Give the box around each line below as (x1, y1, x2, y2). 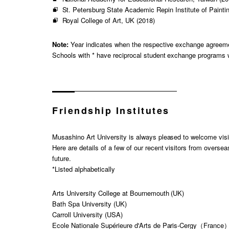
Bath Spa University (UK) (52, 198, 127, 209)
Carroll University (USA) (52, 209, 123, 219)
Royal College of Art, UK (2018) (62, 15, 155, 25)
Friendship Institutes (52, 103, 170, 117)
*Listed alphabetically (52, 164, 115, 174)
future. (52, 153, 71, 163)
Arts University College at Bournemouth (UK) (52, 188, 185, 198)
